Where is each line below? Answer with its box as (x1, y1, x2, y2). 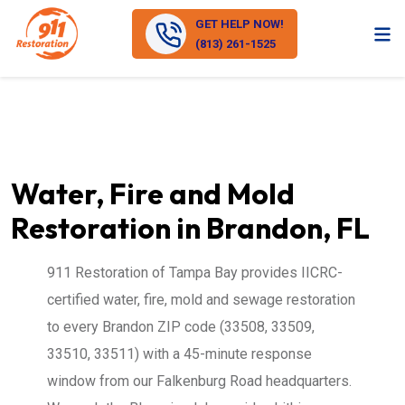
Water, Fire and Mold (11, 175, 295, 212)
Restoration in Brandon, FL (11, 210, 370, 246)
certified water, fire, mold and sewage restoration (47, 291, 355, 308)
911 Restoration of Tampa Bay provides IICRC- (47, 264, 343, 281)
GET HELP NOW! (195, 16, 285, 31)
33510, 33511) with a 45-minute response (47, 345, 312, 363)
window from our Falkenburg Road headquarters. (47, 372, 352, 390)
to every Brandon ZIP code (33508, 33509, (47, 318, 315, 335)
